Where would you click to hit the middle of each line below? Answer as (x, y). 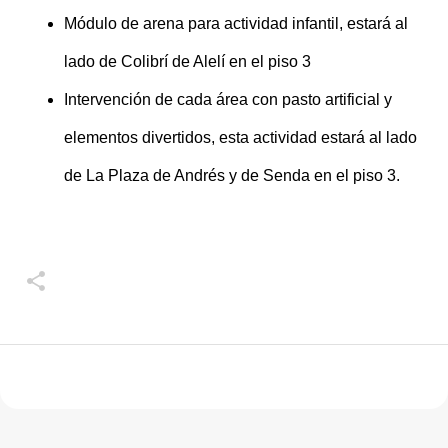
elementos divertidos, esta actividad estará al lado (240, 137)
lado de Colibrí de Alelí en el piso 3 (187, 61)
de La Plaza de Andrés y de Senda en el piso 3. (232, 175)
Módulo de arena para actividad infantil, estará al (236, 23)
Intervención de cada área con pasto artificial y (228, 99)
